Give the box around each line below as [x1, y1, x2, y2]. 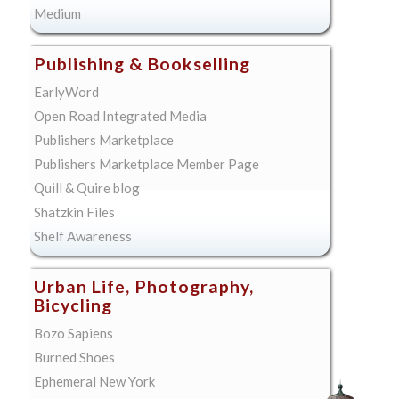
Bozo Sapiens [33, 325, 113, 342]
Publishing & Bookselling [33, 53, 250, 75]
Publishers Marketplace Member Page [33, 156, 259, 173]
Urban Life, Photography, [33, 276, 254, 297]
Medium [33, 5, 81, 22]
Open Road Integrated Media [33, 108, 207, 125]
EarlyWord [33, 84, 99, 101]
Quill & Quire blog [33, 180, 140, 197]
